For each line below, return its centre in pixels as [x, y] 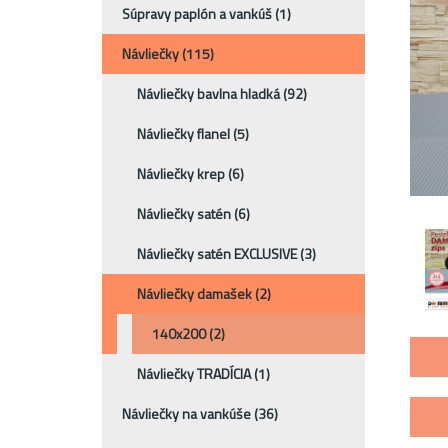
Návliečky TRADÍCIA [195, 373]
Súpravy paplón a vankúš [198, 13]
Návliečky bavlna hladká [210, 93]
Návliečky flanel [185, 133]
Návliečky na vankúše [188, 413]
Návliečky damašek [196, 293]
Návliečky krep [182, 173]
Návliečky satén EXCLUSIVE [218, 253]
